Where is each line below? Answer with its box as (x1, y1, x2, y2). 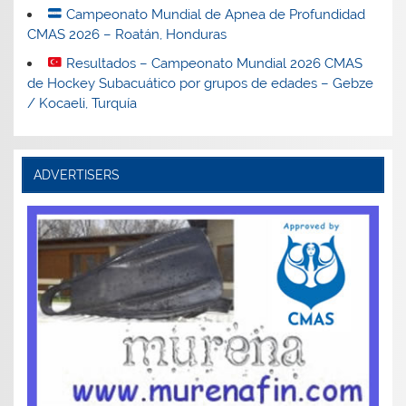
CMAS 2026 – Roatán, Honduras (27, 25, 227, 43)
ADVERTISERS (33, 167, 120, 182)
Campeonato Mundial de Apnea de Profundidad (62, 5, 365, 23)
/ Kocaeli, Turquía (27, 94, 138, 111)
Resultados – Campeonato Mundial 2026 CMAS (62, 54, 362, 72)
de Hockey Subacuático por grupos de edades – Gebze (27, 74, 374, 92)
